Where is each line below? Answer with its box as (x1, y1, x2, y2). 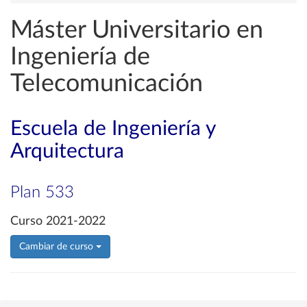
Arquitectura (10, 141, 124, 162)
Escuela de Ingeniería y (10, 119, 215, 139)
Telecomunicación (10, 71, 203, 96)
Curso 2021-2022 (10, 215, 106, 228)
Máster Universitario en (10, 18, 263, 42)
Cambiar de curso (19, 242, 96, 251)
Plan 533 (10, 184, 74, 201)
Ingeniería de (10, 45, 150, 69)
